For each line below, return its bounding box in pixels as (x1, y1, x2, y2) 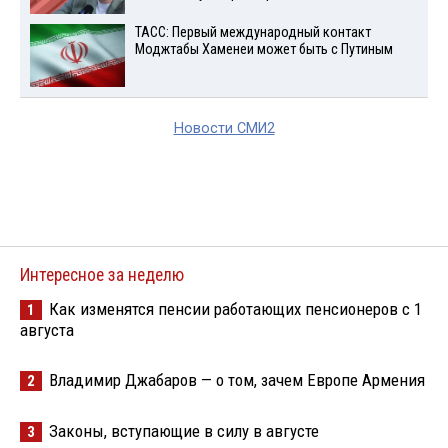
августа (20, 319, 74, 340)
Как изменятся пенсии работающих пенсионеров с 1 (49, 298, 422, 319)
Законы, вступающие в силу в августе (49, 420, 319, 441)
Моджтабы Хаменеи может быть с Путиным (134, 41, 393, 59)
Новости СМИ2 (173, 119, 275, 137)
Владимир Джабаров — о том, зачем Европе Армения (49, 369, 425, 390)
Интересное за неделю (20, 264, 184, 285)
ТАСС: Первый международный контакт (134, 24, 371, 42)
